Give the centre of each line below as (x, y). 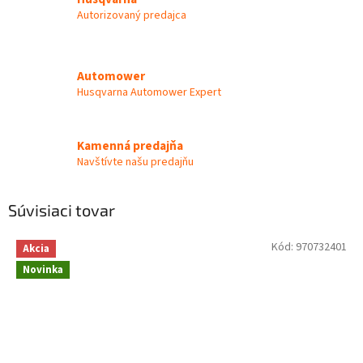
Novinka (43, 269)
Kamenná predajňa (130, 146)
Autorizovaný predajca (132, 16)
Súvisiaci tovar (62, 209)
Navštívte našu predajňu (135, 162)
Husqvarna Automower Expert (149, 92)
